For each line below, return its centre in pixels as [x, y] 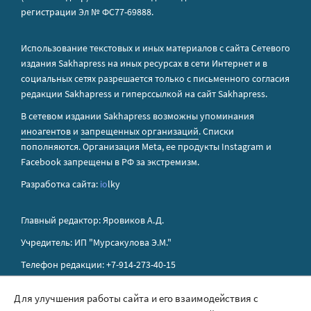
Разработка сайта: [60, 184]
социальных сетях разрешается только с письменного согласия [155, 79]
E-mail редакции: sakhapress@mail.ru [100, 287]
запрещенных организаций [140, 132]
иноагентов [46, 132]
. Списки [216, 132]
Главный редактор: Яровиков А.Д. [92, 220]
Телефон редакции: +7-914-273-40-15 [98, 265]
